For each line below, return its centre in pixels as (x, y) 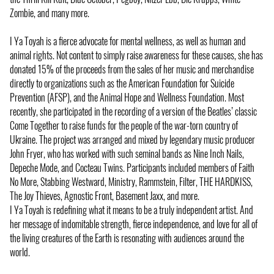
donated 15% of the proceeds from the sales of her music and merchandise (132, 69)
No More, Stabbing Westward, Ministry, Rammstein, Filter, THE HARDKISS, (131, 181)
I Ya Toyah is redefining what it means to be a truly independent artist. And (131, 209)
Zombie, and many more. (50, 13)
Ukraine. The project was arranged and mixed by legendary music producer (132, 139)
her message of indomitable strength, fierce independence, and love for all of (134, 224)
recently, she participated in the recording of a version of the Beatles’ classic (133, 111)
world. (20, 252)
